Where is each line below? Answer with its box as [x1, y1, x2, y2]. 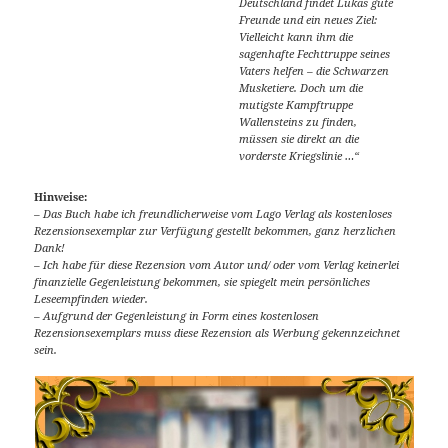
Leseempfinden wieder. [34, 290, 149, 306]
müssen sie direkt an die [239, 130, 360, 146]
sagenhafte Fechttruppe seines [239, 45, 391, 61]
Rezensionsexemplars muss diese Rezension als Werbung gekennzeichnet [34, 324, 401, 340]
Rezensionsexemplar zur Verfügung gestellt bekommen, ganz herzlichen [34, 222, 397, 238]
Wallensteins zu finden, [239, 113, 358, 129]
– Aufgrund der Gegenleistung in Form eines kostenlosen [34, 307, 320, 323]
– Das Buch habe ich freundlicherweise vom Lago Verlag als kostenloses [34, 205, 393, 221]
